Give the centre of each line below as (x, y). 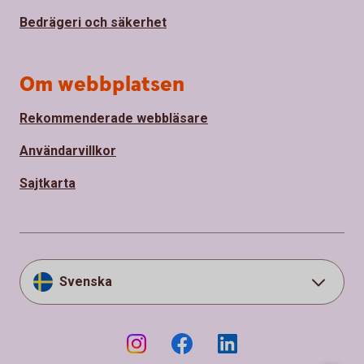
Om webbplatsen (102, 85)
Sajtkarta (48, 184)
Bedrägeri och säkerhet (93, 23)
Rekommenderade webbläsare (114, 119)
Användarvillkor (68, 151)
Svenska (86, 282)
